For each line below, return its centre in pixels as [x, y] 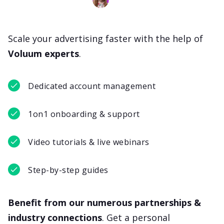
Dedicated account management [92, 86]
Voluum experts [43, 54]
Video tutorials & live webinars [89, 142]
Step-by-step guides [68, 170]
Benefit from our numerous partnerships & [104, 203]
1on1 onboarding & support [84, 114]
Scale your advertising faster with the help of [105, 39]
